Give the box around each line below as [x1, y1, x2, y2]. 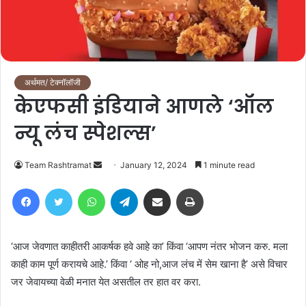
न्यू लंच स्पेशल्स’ [14, 120, 156, 148]
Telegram [137, 182, 176, 194]
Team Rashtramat [25, 160, 92, 171]
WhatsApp [105, 182, 148, 194]
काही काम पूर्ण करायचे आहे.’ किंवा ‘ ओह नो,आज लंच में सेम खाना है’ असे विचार [11, 258, 288, 271]
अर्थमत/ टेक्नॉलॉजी [25, 77, 81, 88]
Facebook [39, 182, 81, 194]
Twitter [72, 182, 102, 194]
